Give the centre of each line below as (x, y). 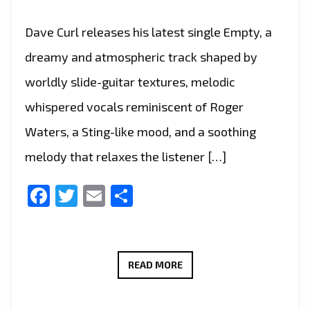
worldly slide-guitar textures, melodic (130, 81)
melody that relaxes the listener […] (126, 156)
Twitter (113, 195)
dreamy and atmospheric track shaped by (141, 56)
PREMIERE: (207, 302)
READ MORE (155, 264)
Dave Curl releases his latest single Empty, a (148, 31)
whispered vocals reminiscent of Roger (134, 106)
